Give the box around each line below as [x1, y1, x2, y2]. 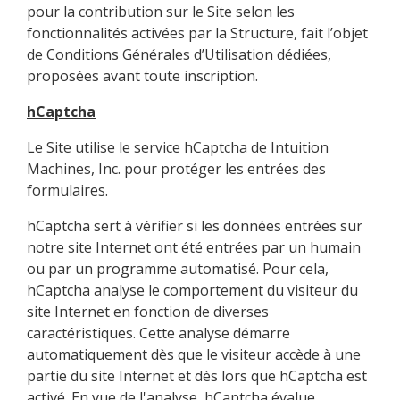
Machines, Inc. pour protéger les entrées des [27, 158, 326, 179]
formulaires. [27, 179, 108, 200]
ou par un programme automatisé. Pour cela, [27, 258, 329, 279]
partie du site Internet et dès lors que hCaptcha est [27, 365, 367, 386]
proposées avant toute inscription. [27, 65, 258, 86]
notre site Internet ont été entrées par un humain [27, 237, 361, 257]
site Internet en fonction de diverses [27, 301, 269, 321]
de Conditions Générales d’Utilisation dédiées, [27, 44, 331, 64]
